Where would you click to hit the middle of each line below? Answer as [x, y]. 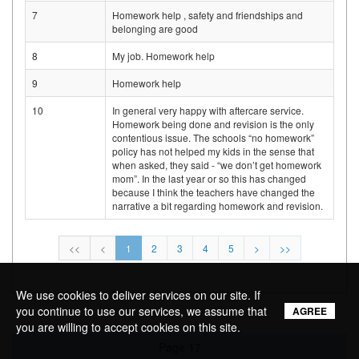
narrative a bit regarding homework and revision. [218, 206]
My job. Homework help [163, 56]
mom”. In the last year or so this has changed [209, 179]
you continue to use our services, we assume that [141, 311]
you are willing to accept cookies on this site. [128, 327]
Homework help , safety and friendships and [208, 15]
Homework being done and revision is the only [213, 124]
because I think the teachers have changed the [214, 192]
